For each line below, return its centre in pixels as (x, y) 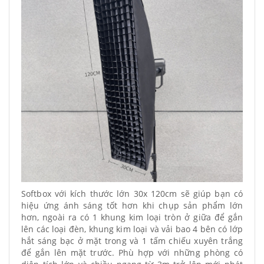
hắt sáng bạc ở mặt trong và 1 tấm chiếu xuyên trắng (132, 241)
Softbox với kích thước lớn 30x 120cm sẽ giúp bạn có (132, 194)
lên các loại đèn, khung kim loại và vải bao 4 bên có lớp (132, 229)
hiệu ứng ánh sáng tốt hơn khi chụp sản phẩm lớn (132, 205)
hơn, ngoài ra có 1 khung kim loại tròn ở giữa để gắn (132, 217)
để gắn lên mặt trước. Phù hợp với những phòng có (132, 253)
